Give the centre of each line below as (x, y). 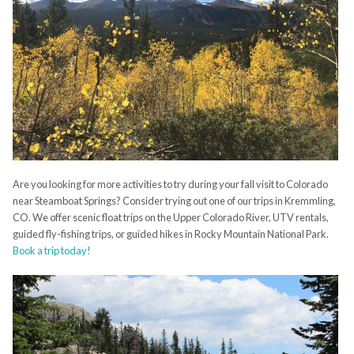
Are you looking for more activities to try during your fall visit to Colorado (170, 184)
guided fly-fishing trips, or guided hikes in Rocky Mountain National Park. (170, 233)
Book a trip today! (51, 250)
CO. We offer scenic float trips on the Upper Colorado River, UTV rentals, (170, 217)
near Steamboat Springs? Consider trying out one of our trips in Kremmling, (174, 200)
